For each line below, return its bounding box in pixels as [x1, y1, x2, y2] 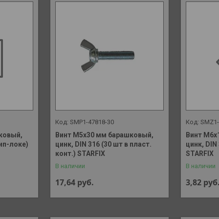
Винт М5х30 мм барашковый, [55, 131, 153, 139]
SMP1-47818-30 [69, 118, 114, 126]
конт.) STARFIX [55, 150, 105, 158]
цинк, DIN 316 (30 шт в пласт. [55, 140, 152, 149]
